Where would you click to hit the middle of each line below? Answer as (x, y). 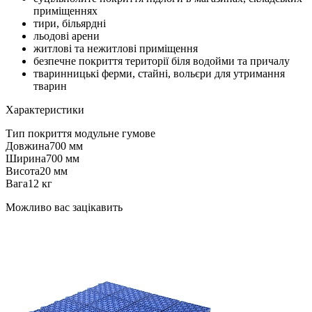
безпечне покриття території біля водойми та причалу (162, 61)
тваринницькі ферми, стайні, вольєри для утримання (159, 74)
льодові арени (67, 36)
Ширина (26, 159)
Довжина (28, 146)
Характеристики (45, 110)
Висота (23, 171)
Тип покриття (39, 134)
